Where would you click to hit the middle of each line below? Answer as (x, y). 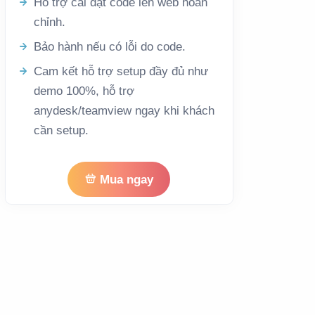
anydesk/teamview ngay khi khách (124, 111)
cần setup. (61, 130)
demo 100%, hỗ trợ (84, 91)
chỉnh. (49, 22)
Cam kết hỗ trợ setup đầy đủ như (121, 71)
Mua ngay (125, 180)
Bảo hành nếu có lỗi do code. (109, 47)
